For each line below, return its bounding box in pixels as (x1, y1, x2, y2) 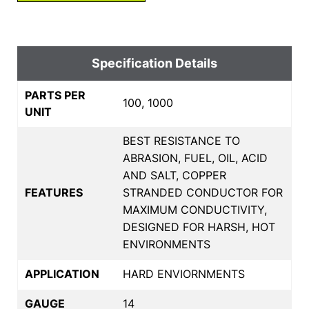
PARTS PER (25, 88, 86, 102)
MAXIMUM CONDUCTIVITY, (123, 202, 267, 217)
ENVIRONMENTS (123, 237, 210, 251)
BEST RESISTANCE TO (123, 133, 240, 148)
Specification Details (92, 55, 217, 70)
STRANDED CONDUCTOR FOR (123, 185, 283, 199)
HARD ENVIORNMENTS (123, 266, 245, 281)
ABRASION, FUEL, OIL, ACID (123, 150, 268, 165)
